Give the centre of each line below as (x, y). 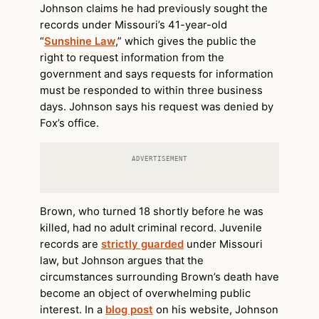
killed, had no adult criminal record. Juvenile (151, 228)
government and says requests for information (157, 74)
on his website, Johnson (216, 309)
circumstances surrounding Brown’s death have (159, 277)
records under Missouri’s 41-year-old (134, 25)
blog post (129, 309)
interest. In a (73, 309)
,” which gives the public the (186, 42)
